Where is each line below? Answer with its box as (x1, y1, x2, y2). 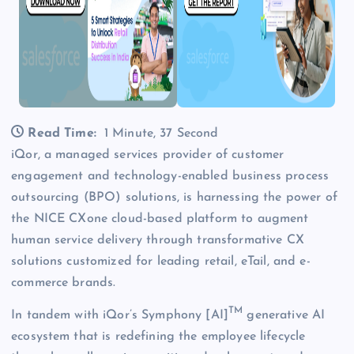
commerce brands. (11, 277, 116, 290)
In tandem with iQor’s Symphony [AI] (11, 309, 229, 322)
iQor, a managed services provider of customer (11, 149, 284, 162)
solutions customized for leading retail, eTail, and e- (11, 255, 311, 269)
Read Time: (28, 127, 96, 141)
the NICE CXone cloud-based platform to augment (11, 213, 309, 226)
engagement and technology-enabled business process (11, 170, 330, 183)
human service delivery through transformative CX (11, 234, 304, 247)
